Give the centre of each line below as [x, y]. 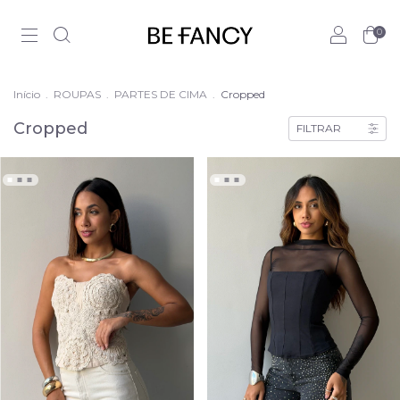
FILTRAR [319, 128]
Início [27, 94]
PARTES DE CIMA [161, 94]
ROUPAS [77, 94]
